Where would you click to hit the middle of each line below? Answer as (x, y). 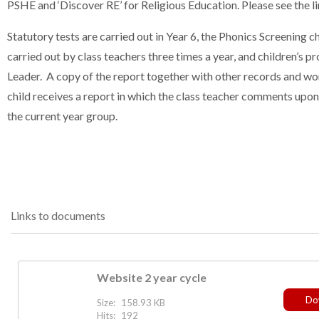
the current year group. (62, 116)
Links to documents (58, 216)
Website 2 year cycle (152, 278)
